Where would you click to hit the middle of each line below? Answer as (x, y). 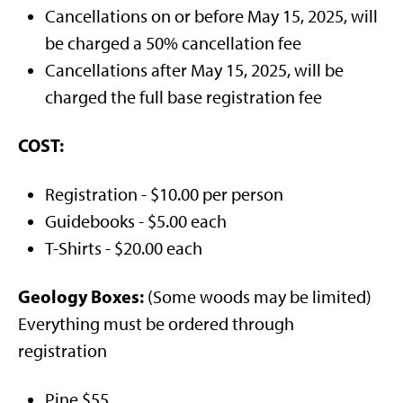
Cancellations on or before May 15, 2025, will (211, 16)
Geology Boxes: (81, 296)
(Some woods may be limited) (258, 297)
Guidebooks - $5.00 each (136, 221)
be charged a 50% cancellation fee (173, 43)
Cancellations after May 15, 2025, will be (194, 70)
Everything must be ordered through (156, 324)
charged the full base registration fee (184, 97)
